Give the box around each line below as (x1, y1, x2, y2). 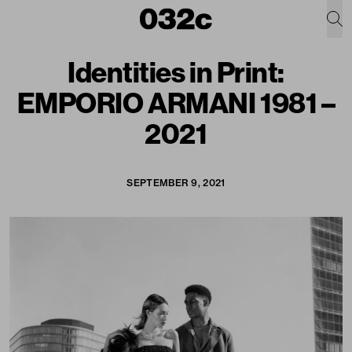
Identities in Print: (67, 54, 284, 90)
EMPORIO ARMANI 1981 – (16, 85, 335, 120)
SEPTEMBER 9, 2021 (126, 177, 225, 189)
